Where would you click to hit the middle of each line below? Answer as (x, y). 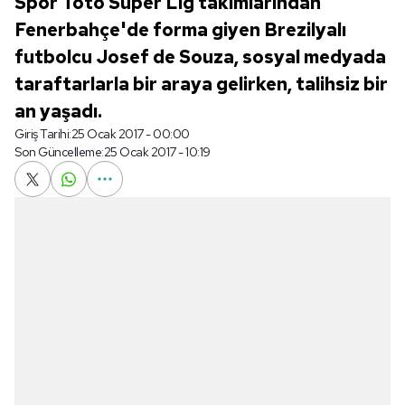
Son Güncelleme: (59, 152)
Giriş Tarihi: (43, 134)
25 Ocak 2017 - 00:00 (130, 134)
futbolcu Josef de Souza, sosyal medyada (200, 57)
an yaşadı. (58, 111)
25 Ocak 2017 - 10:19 (157, 152)
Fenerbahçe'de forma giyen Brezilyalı (180, 30)
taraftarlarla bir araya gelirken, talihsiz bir (201, 84)
